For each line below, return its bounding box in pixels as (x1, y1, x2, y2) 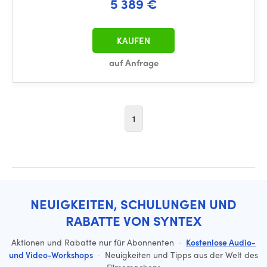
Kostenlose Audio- (186, 236, 256, 248)
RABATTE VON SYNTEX (66, 211, 201, 230)
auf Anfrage (108, 56, 159, 69)
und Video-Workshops (9, 249, 93, 260)
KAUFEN (117, 34, 150, 47)
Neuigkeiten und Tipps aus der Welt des (103, 249, 258, 260)
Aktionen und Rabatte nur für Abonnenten (11, 236, 176, 248)
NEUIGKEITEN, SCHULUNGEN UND (30, 194, 237, 213)
